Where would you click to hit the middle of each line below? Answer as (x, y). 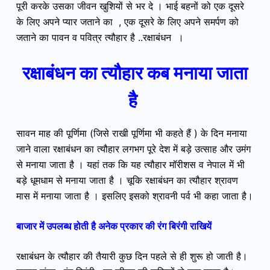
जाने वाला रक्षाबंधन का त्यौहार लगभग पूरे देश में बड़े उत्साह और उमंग (133, 149)
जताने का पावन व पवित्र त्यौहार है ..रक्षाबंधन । (100, 37)
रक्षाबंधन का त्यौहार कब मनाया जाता (135, 73)
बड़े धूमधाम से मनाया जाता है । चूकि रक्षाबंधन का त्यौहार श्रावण (127, 180)
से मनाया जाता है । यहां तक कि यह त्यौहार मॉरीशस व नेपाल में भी (130, 164)
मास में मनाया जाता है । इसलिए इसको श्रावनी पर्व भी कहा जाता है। (134, 196)
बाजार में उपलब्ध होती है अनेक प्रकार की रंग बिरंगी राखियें (115, 226)
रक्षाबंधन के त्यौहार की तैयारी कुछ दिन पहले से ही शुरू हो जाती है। (132, 256)
